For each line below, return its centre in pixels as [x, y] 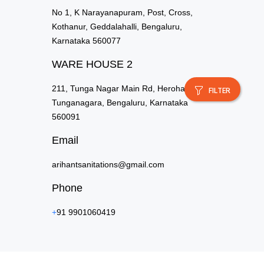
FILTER [219, 91]
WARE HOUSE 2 [93, 64]
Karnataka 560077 [87, 41]
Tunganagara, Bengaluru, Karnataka [120, 103]
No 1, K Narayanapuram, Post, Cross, [123, 12]
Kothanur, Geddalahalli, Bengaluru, [117, 27]
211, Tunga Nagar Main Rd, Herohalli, [123, 88]
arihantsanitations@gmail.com [108, 164]
